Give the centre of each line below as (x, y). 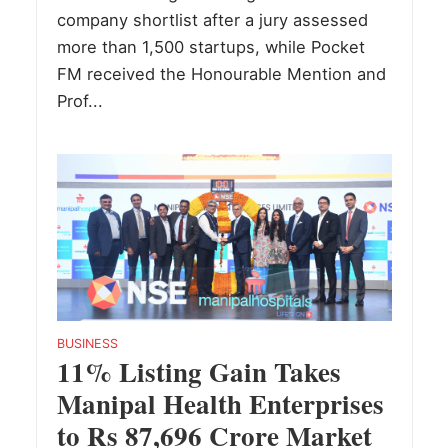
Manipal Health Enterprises (220, 404)
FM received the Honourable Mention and (221, 73)
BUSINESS (87, 344)
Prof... (79, 100)
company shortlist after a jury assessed (212, 19)
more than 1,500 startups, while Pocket (210, 46)
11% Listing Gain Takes (198, 372)
